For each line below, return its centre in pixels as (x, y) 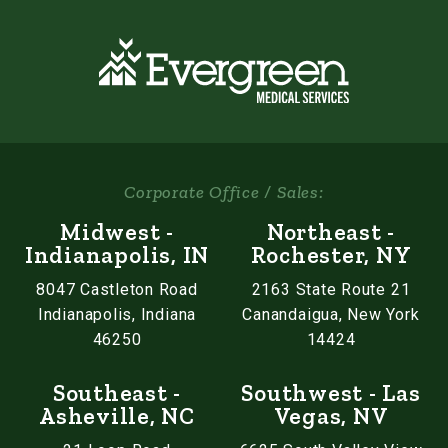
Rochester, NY (331, 255)
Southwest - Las (331, 393)
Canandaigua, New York (331, 315)
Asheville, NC (117, 416)
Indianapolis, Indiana (117, 315)
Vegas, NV (331, 416)
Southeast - (117, 393)
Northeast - (331, 232)
